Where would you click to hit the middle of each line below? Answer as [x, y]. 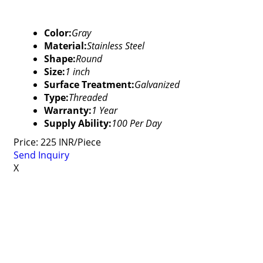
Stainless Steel [115, 46]
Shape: [60, 59]
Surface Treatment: [89, 85]
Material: [65, 46]
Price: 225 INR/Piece [57, 142]
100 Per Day [136, 123]
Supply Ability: [77, 123]
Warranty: [68, 110]
